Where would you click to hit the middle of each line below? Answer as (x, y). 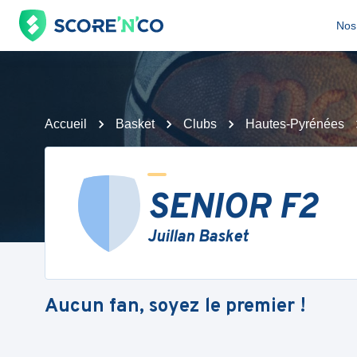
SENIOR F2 (232, 209)
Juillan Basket (198, 237)
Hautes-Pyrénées (295, 124)
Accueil (66, 124)
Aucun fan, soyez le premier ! (175, 306)
